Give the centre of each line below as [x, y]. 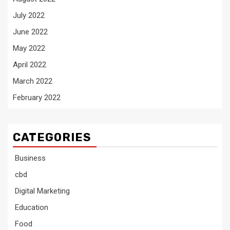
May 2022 [29, 48]
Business [29, 158]
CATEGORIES [52, 137]
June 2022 [30, 32]
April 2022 [30, 64]
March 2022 [33, 81]
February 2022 [37, 97]
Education [31, 207]
